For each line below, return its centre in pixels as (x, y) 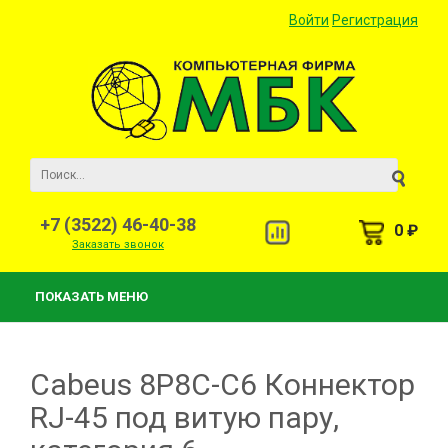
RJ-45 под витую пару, (184, 417)
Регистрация (375, 20)
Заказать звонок (118, 244)
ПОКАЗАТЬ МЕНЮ (91, 296)
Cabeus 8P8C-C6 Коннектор (222, 384)
